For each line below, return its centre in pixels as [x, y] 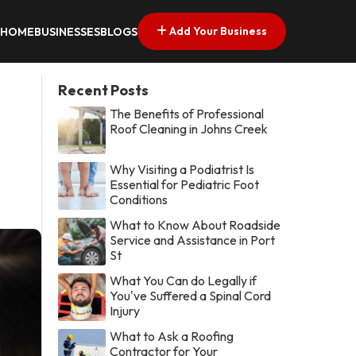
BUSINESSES [67, 32]
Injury [125, 310]
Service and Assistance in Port [193, 240]
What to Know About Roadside [195, 224]
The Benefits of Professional [187, 113]
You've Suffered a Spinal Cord [191, 295]
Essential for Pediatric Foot [185, 184]
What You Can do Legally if [184, 280]
